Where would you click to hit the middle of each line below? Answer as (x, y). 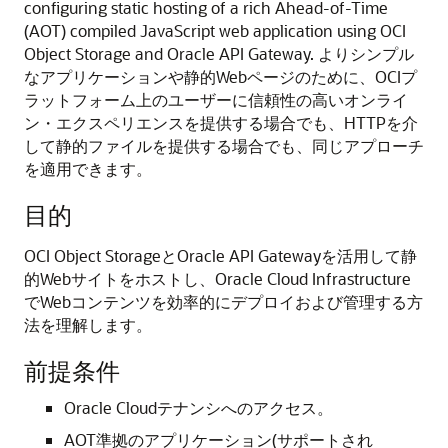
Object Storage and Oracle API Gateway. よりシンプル (219, 53)
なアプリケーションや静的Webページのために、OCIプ (220, 76)
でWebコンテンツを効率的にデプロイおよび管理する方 (223, 301)
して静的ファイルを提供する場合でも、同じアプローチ (224, 145)
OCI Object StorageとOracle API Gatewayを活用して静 (220, 255)
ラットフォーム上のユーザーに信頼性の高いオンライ (216, 99)
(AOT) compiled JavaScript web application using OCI (215, 30)
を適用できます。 (88, 168)
